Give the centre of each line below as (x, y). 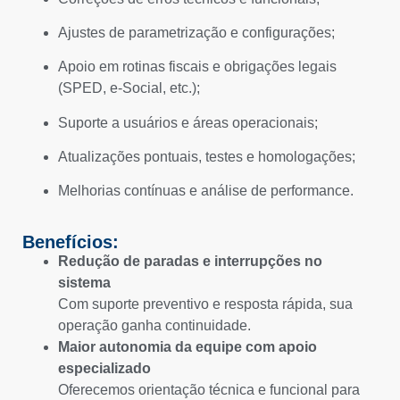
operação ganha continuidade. (154, 325)
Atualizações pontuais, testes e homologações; (207, 157)
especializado (104, 368)
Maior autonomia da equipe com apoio (187, 346)
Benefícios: (71, 242)
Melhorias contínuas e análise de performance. (206, 191)
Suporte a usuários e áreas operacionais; (188, 122)
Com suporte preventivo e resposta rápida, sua (205, 304)
